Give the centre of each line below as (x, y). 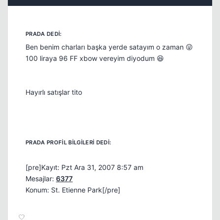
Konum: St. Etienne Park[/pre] (73, 190)
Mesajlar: (41, 178)
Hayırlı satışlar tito (54, 92)
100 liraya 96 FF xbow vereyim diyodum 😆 (95, 58)
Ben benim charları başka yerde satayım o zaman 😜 (109, 47)
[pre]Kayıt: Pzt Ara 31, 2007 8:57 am (84, 167)
